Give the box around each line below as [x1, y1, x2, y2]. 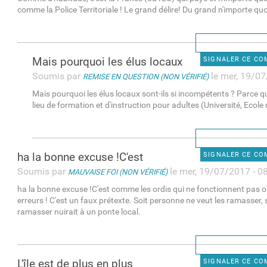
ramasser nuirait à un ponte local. [17, 207, 141, 218]
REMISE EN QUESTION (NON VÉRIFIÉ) [83, 72, 209, 82]
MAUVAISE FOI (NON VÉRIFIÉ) [68, 167, 168, 177]
